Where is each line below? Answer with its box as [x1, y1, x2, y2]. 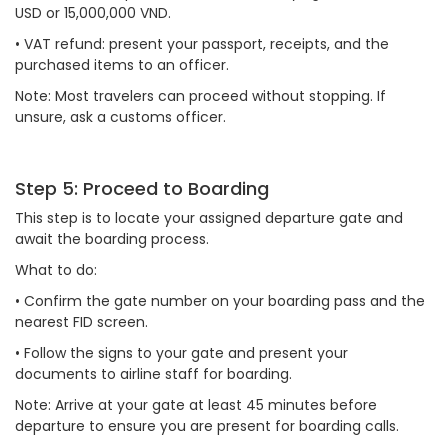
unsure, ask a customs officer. [15, 107, 230, 127]
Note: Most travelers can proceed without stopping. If [15, 86, 386, 106]
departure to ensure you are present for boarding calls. [15, 416, 399, 436]
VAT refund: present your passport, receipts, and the [24, 34, 389, 54]
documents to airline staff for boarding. [15, 364, 292, 384]
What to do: [15, 260, 101, 280]
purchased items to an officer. [15, 55, 229, 75]
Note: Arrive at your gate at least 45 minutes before [15, 395, 377, 415]
